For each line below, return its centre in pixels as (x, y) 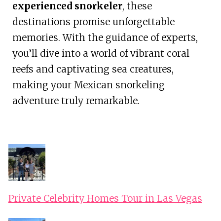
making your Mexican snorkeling (88, 85)
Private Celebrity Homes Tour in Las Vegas (105, 199)
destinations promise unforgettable (93, 22)
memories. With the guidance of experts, (105, 38)
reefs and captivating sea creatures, (93, 69)
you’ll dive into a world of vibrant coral (101, 54)
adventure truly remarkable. (76, 101)
